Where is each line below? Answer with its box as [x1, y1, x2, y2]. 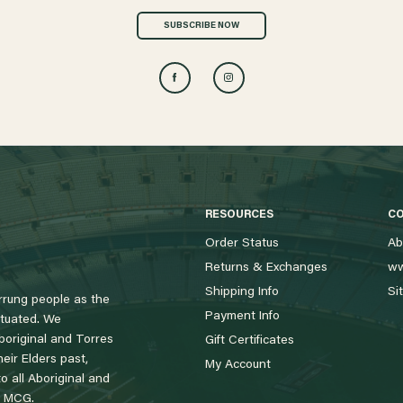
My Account [204, 359, 271, 372]
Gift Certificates [204, 335, 294, 348]
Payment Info [204, 310, 280, 324]
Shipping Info [204, 286, 279, 300]
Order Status [204, 237, 279, 251]
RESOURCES [204, 210, 273, 221]
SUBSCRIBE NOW [164, 22, 239, 31]
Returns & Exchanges [204, 262, 327, 275]
